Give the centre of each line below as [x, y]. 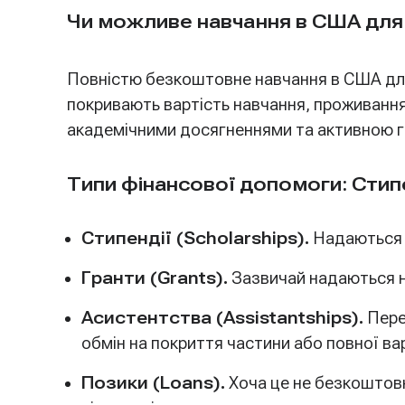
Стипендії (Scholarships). [195, 238]
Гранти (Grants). [155, 278]
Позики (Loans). [153, 383]
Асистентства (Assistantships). [222, 318]
